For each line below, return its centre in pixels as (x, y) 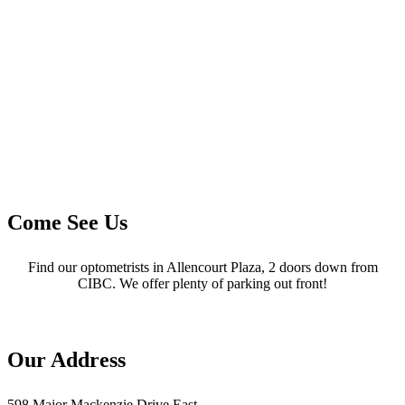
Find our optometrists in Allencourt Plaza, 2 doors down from (202, 267)
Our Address (66, 359)
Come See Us (67, 222)
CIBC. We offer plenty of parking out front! (202, 283)
